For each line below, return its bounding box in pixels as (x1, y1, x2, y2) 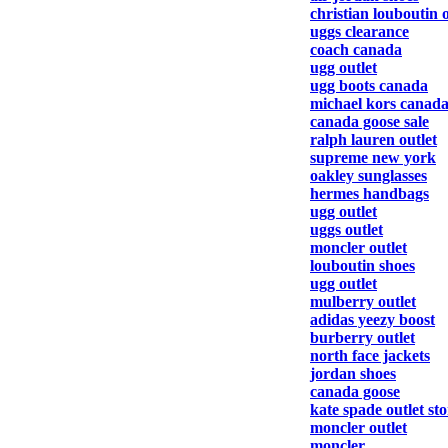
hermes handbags (310, 185, 429, 202)
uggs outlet (310, 221, 383, 238)
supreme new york (310, 149, 436, 166)
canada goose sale (310, 113, 429, 130)
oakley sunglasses (310, 167, 427, 184)
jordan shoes (310, 365, 396, 382)
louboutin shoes (310, 257, 415, 274)
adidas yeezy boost (310, 311, 435, 328)
